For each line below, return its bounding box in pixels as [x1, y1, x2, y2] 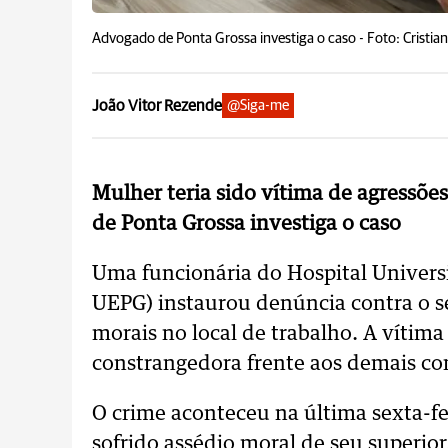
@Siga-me [227, 98, 289, 113]
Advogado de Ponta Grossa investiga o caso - [92, 31, 367, 46]
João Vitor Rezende [92, 97, 222, 114]
